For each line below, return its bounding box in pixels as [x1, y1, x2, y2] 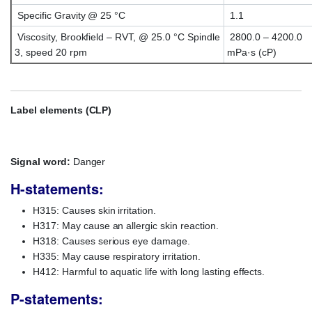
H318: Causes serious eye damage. [33, 235, 191, 247]
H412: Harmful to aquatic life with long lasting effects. [33, 266, 265, 278]
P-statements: [10, 288, 103, 309]
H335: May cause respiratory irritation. [33, 251, 201, 263]
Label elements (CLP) [10, 104, 112, 116]
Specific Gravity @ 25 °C [15, 10, 126, 22]
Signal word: [10, 156, 70, 168]
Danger [70, 156, 106, 168]
